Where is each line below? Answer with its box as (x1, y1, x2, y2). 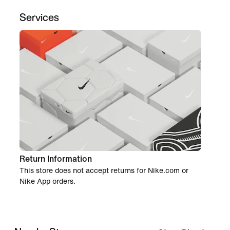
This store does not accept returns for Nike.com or (20, 167, 188, 175)
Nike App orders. (20, 178, 75, 185)
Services (20, 10, 59, 25)
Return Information (20, 155, 92, 163)
